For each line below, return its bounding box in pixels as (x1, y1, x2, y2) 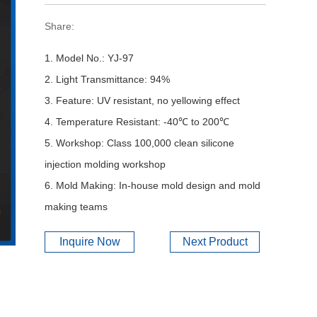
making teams (45, 201, 108, 212)
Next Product (182, 236, 248, 248)
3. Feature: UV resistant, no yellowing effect (45, 95, 240, 106)
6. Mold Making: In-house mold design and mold (45, 180, 260, 191)
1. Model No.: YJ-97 (45, 52, 134, 64)
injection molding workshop (45, 158, 166, 170)
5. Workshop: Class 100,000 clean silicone (45, 137, 234, 149)
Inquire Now (59, 236, 120, 248)
